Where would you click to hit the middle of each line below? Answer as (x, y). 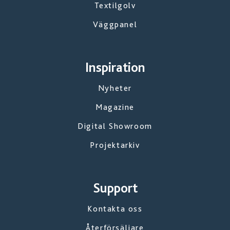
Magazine (115, 107)
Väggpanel (115, 25)
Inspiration (115, 67)
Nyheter (115, 88)
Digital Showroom (115, 126)
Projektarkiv (115, 145)
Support (115, 188)
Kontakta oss (115, 209)
